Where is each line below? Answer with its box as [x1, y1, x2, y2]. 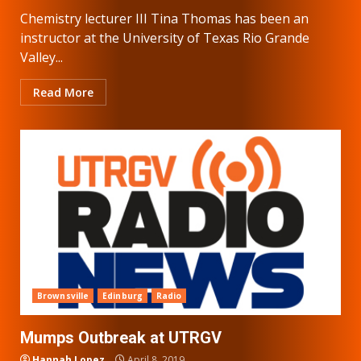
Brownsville [37, 289, 89, 301]
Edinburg [102, 289, 143, 301]
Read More [33, 84, 93, 100]
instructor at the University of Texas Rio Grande [20, 28, 309, 47]
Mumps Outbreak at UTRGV [20, 327, 222, 347]
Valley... [20, 48, 63, 66]
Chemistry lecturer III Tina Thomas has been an [20, 9, 309, 27]
